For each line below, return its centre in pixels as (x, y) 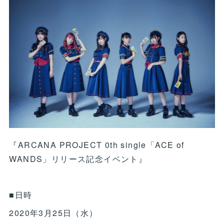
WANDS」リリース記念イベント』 (78, 159)
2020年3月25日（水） (53, 213)
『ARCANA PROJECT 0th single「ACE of (97, 145)
